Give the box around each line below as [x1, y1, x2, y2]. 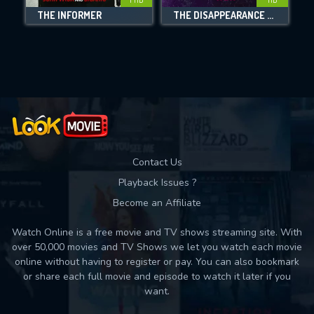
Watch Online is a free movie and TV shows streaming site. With [12, 226, 302, 239]
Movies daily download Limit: [84, 18, 230, 36]
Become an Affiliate [113, 196, 201, 210]
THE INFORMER [37, 9, 102, 22]
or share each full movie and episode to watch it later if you [23, 270, 291, 283]
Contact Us [132, 156, 182, 169]
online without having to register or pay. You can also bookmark [15, 255, 299, 268]
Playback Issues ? [118, 176, 196, 189]
